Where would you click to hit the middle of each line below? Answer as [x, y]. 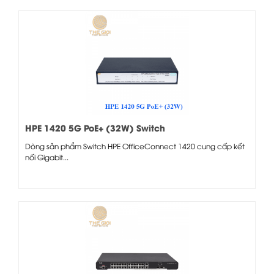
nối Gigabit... [47, 157]
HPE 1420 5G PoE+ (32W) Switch [95, 127]
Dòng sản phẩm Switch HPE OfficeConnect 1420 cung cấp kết [135, 146]
